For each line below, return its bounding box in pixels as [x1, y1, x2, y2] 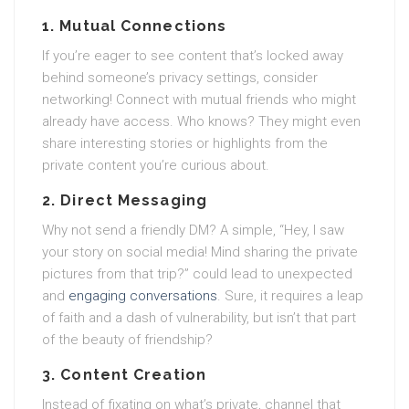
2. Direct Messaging [42, 192, 207, 209]
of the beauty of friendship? [42, 331, 213, 348]
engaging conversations [68, 288, 217, 304]
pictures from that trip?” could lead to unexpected [42, 266, 352, 282]
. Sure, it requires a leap [217, 288, 363, 304]
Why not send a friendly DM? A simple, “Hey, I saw [42, 222, 344, 238]
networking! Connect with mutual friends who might [42, 91, 356, 108]
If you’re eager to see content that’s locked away [42, 47, 343, 64]
